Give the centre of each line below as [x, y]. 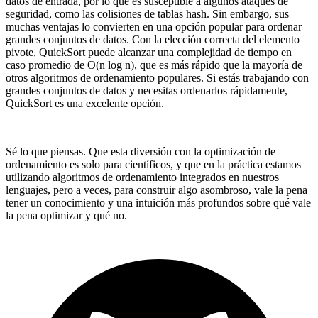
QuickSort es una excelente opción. [85, 104]
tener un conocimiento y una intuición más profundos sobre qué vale [158, 203]
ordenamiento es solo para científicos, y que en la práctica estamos [153, 165]
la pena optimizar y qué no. [66, 216]
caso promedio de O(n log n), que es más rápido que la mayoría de [154, 65]
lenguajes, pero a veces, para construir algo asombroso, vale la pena [157, 190]
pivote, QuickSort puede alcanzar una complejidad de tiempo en [149, 53]
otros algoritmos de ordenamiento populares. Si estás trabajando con [157, 78]
